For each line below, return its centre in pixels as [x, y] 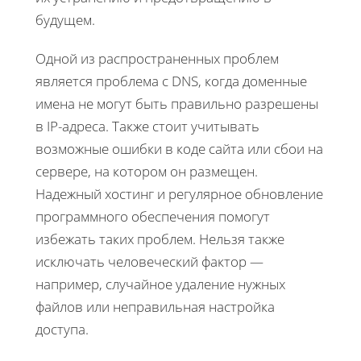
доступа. [62, 329]
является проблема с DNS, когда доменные [171, 81]
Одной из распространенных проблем [157, 58]
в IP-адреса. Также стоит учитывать [147, 126]
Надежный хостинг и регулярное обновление [179, 193]
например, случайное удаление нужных [160, 284]
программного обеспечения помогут [153, 216]
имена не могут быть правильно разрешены [177, 103]
